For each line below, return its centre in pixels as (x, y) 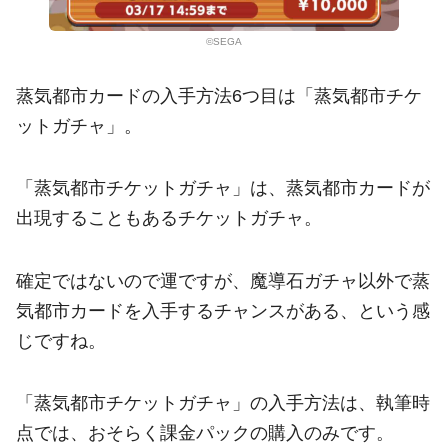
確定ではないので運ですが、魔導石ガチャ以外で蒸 (223, 280)
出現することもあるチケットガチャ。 (169, 218)
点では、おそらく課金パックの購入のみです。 (205, 433)
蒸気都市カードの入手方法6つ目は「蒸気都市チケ (219, 96)
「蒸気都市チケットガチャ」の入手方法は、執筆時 (223, 403)
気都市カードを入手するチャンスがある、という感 (223, 310)
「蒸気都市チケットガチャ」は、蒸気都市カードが (223, 188)
